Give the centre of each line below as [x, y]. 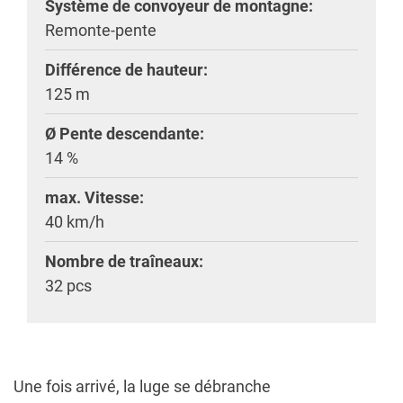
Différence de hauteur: [126, 69]
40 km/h [75, 221]
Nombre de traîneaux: [124, 261]
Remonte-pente [101, 30]
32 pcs [68, 285]
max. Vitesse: [94, 197]
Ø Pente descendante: [125, 133]
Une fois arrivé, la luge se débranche [142, 386]
